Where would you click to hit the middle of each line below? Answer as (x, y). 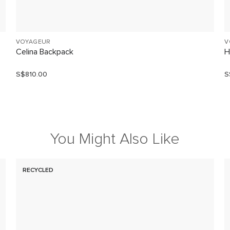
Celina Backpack (44, 52)
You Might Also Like (115, 139)
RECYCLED (38, 171)
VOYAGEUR (33, 42)
